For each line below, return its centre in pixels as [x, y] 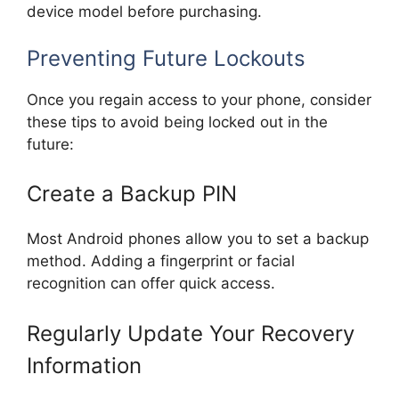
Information [84, 365]
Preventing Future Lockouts [166, 58]
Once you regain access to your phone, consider [199, 99]
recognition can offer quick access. [151, 284]
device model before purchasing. [144, 12]
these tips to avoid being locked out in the [177, 122]
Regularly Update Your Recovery [191, 333]
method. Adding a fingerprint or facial [161, 261]
